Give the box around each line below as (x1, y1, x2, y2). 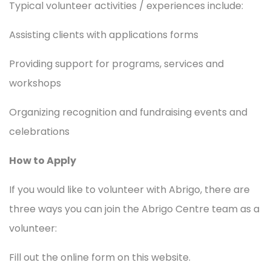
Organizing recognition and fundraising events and (9, 105, 247, 119)
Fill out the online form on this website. (9, 250, 191, 264)
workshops (9, 76, 61, 90)
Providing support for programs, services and (9, 56, 224, 71)
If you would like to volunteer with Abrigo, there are (9, 182, 250, 197)
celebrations (9, 124, 70, 139)
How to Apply (9, 153, 76, 168)
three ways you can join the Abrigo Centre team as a (9, 201, 260, 216)
